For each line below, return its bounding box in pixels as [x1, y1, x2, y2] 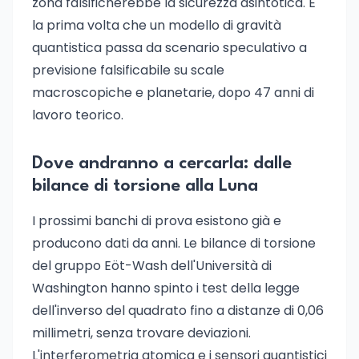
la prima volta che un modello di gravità [32, 16, 281, 34]
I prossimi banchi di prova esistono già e [32, 212, 281, 230]
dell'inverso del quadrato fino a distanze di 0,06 [32, 301, 324, 320]
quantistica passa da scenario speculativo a [32, 38, 307, 57]
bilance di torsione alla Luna [32, 177, 258, 195]
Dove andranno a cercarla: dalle [32, 155, 292, 172]
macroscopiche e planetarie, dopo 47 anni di [32, 83, 314, 102]
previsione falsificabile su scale [32, 61, 224, 79]
